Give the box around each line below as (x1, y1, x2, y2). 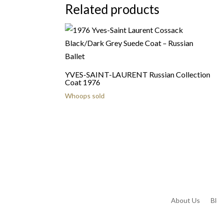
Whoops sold (65, 92, 105, 100)
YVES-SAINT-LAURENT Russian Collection (65, 70, 211, 79)
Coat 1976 (65, 77, 101, 87)
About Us (170, 196, 200, 205)
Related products (65, 1, 160, 17)
